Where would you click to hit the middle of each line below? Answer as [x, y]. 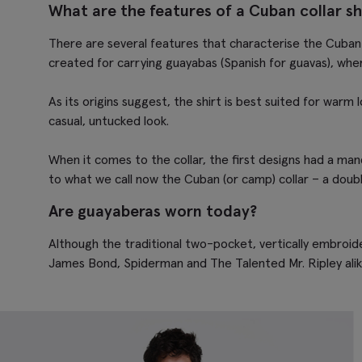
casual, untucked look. [109, 120]
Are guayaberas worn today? [153, 210]
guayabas [192, 62]
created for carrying [107, 62]
